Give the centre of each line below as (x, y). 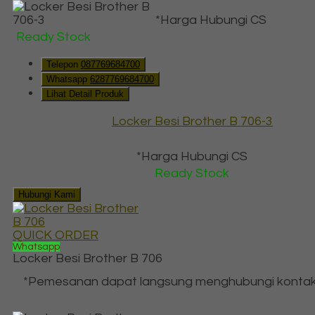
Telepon (64, 64)
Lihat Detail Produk (85, 94)
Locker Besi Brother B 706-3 (192, 121)
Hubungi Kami (47, 194)
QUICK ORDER (56, 235)
